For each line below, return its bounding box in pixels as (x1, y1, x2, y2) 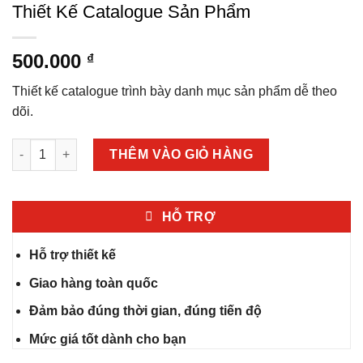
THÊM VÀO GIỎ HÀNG (109, 147, 254, 161)
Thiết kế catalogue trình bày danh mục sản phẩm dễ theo (12, 84, 337, 98)
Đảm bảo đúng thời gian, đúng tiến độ (28, 304, 262, 318)
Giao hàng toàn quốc (28, 275, 158, 290)
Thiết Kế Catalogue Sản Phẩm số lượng (11, 139, 230, 153)
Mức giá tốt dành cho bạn (28, 332, 186, 346)
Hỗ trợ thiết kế (28, 248, 116, 263)
